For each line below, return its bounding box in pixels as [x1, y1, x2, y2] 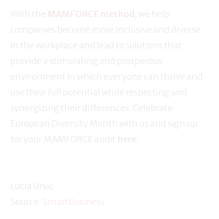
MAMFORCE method [47, 8, 134, 20]
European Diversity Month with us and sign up [10, 118, 197, 130]
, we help [134, 8, 170, 20]
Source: [10, 196, 43, 208]
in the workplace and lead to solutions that [10, 40, 182, 51]
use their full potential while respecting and [10, 87, 187, 98]
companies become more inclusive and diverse [10, 24, 201, 36]
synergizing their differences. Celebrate [10, 102, 173, 114]
